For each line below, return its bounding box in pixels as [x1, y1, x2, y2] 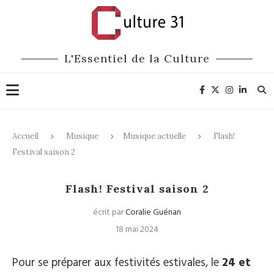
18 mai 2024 [116, 223, 158, 237]
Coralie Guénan [125, 206, 181, 220]
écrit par [93, 206, 125, 220]
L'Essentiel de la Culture [64, 51, 210, 65]
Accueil [12, 131, 39, 141]
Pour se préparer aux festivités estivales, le [12, 254, 222, 272]
